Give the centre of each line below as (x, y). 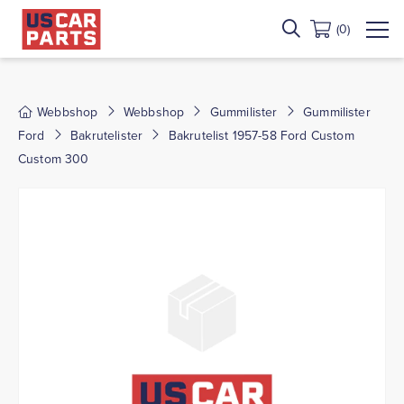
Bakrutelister (107, 135)
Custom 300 (54, 159)
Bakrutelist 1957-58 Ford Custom (261, 135)
